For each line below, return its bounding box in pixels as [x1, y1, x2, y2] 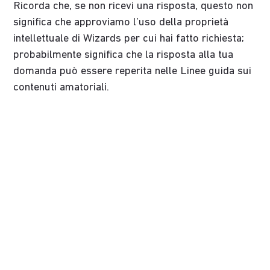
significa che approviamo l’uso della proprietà [13, 17, 229, 29]
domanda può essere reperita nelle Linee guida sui [13, 66, 252, 78]
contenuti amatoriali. [13, 82, 110, 94]
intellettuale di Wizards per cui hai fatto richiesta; [13, 33, 245, 45]
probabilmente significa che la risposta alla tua [13, 49, 234, 61]
